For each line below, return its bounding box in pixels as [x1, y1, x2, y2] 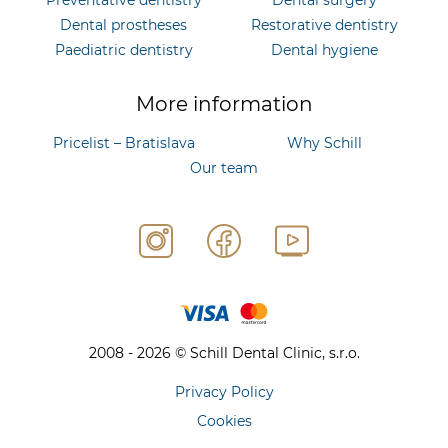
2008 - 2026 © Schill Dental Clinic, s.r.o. [88, 343, 360, 362]
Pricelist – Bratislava [52, 133, 195, 152]
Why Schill [286, 133, 362, 152]
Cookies [196, 411, 252, 430]
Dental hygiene [270, 40, 378, 59]
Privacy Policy [174, 382, 274, 401]
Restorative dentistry [250, 15, 398, 34]
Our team [189, 158, 258, 177]
